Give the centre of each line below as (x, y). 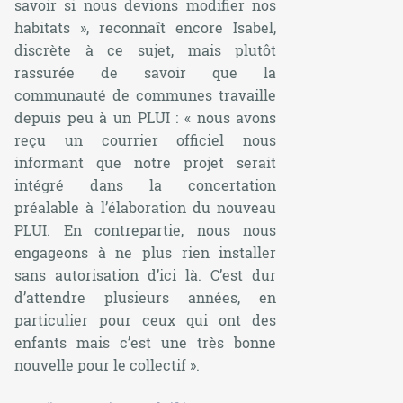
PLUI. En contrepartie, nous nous (146, 229)
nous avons (237, 117)
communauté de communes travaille (146, 94)
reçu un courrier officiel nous (146, 139)
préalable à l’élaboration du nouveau (146, 207)
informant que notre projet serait (146, 162)
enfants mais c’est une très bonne (146, 342)
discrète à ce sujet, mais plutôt (146, 49)
